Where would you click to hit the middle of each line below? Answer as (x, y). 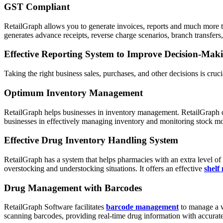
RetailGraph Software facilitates (55, 207)
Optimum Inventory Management (73, 93)
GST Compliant (37, 7)
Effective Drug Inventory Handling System (91, 140)
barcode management (142, 207)
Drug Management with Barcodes (73, 188)
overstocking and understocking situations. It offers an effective (104, 169)
